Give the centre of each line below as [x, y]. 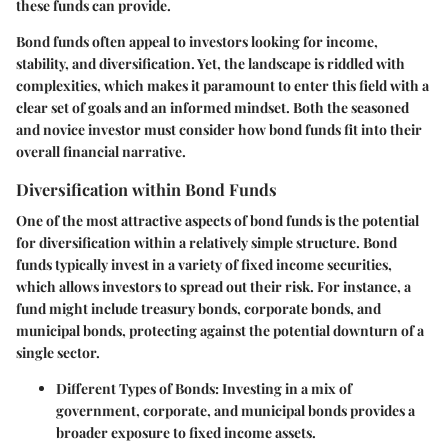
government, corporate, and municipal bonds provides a [235, 410]
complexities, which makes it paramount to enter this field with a [222, 85]
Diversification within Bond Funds [146, 188]
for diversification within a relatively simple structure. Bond [206, 242]
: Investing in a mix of [283, 388]
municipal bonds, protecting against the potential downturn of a [220, 330]
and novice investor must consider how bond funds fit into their [219, 129]
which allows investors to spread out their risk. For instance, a [213, 286]
